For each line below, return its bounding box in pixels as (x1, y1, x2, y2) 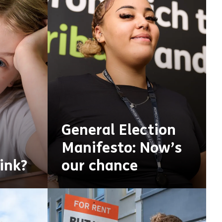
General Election (61, 121, 176, 139)
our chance (61, 157, 138, 174)
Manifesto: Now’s (61, 139, 182, 157)
